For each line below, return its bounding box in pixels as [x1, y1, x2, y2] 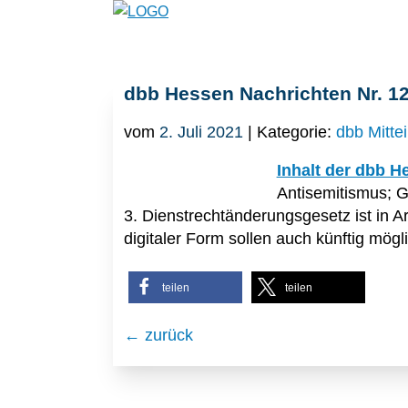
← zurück [124, 325, 193, 344]
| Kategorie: [243, 122, 336, 141]
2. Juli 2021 [159, 122, 243, 141]
